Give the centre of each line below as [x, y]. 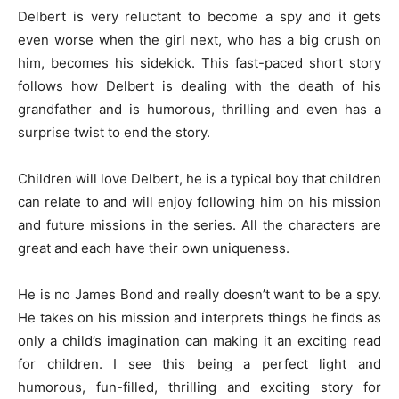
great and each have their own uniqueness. [154, 248]
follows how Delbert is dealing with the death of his [199, 86]
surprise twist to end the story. [114, 132]
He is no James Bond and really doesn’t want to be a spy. [199, 294]
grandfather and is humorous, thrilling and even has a [199, 109]
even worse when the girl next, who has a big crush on [199, 40]
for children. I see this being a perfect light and [199, 364]
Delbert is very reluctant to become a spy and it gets [199, 16]
